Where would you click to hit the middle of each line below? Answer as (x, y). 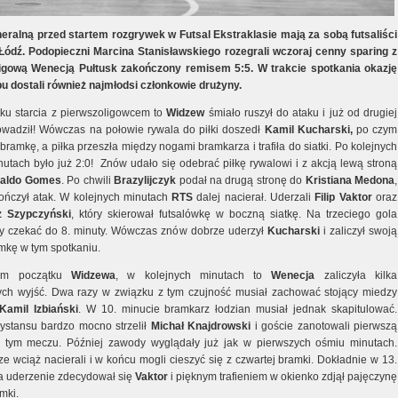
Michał (167, 326)
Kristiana (328, 180)
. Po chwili (88, 180)
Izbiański (56, 309)
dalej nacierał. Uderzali (254, 197)
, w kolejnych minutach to (193, 275)
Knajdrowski (219, 326)
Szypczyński (39, 214)
